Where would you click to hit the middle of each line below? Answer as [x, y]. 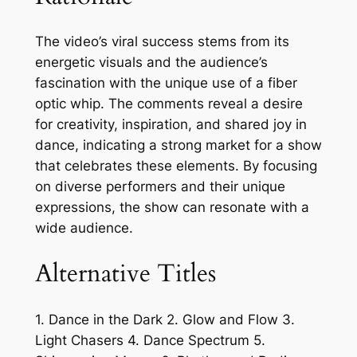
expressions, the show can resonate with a [172, 208]
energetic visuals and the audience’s [151, 63]
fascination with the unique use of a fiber [166, 83]
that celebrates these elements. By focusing [176, 166]
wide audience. [84, 228]
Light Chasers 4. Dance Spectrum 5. [150, 340]
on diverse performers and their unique [160, 187]
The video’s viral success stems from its [162, 42]
